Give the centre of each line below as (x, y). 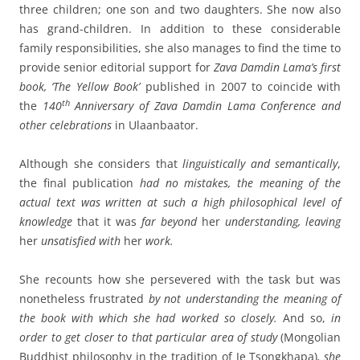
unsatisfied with (81, 241)
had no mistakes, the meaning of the (237, 183)
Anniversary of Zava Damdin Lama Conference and (205, 106)
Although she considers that (101, 164)
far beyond (169, 222)
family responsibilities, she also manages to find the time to (180, 48)
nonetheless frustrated (84, 299)
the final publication (77, 183)
